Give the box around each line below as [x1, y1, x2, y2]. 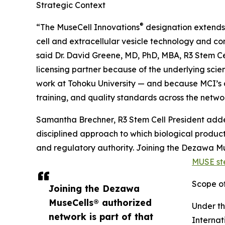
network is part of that [49, 211, 153, 222]
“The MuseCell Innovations [36, 22, 140, 33]
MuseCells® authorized [49, 197, 152, 208]
